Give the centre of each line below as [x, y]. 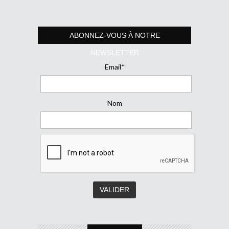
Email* [114, 66]
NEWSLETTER [114, 52]
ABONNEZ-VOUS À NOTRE [114, 35]
